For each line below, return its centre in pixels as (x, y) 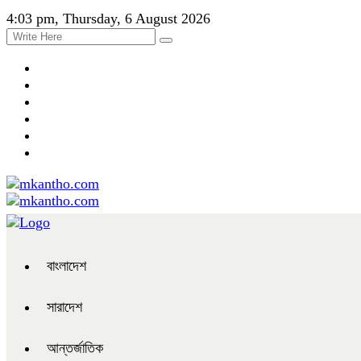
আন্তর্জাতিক (75, 348)
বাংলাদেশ (66, 266)
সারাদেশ (64, 307)
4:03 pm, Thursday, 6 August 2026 (108, 19)
